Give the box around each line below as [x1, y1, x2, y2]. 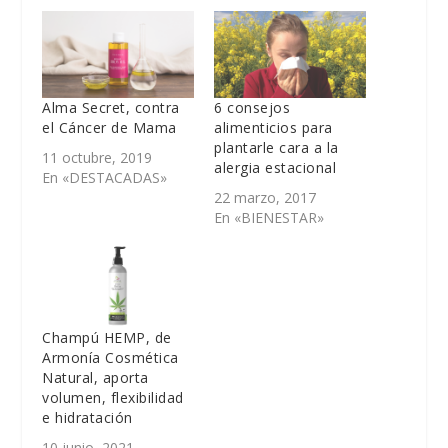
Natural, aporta [42, 368, 149, 388]
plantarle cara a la [214, 137, 339, 157]
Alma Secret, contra [42, 97, 180, 117]
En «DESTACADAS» [42, 167, 168, 187]
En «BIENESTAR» [214, 207, 324, 227]
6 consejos [214, 97, 290, 117]
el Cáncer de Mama [42, 117, 177, 137]
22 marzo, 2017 [214, 187, 316, 207]
